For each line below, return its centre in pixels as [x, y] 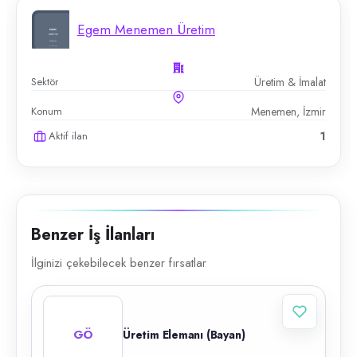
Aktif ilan [68, 136]
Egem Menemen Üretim [146, 29]
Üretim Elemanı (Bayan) [184, 335]
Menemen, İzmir [288, 112]
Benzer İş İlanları [93, 235]
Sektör [45, 82]
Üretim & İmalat [290, 82]
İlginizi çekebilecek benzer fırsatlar [119, 263]
